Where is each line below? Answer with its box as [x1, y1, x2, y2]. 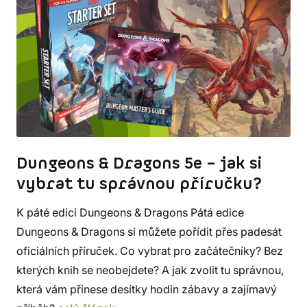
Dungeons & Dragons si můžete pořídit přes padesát [16, 225, 282, 239]
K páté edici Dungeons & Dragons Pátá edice [16, 206, 244, 220]
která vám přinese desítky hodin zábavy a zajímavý [16, 282, 277, 297]
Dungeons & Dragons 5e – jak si [16, 153, 262, 175]
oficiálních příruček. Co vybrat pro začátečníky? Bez [16, 244, 283, 258]
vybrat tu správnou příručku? [16, 173, 262, 196]
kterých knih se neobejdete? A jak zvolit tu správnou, [16, 263, 284, 278]
